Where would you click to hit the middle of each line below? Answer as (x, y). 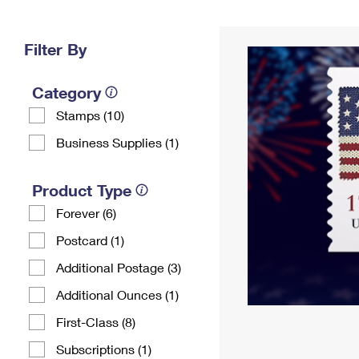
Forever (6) (86, 213)
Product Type (82, 190)
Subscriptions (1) (104, 349)
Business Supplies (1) (117, 142)
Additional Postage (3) (119, 267)
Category (67, 92)
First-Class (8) (96, 322)
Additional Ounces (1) (117, 294)
